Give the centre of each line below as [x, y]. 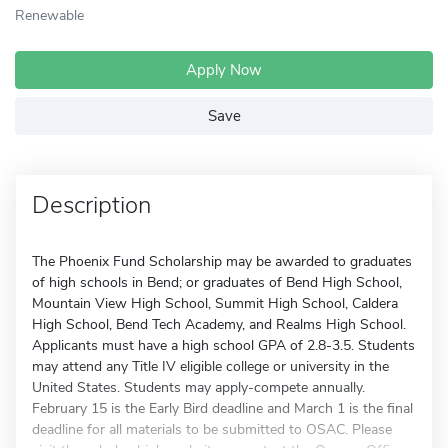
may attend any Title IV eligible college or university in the [210, 366]
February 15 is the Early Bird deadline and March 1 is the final [222, 408]
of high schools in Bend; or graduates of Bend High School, [217, 282]
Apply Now [224, 70]
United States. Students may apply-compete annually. [198, 387]
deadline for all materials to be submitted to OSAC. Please [212, 429]
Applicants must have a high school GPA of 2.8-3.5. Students [223, 345]
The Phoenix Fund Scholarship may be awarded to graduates [222, 261]
